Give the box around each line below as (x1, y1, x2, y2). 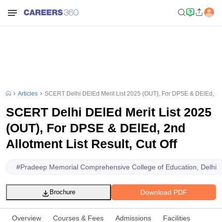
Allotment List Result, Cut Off (6, 137, 177, 151)
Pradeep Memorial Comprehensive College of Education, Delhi (20, 163, 217, 171)
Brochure (50, 188, 75, 196)
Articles (18, 90, 38, 97)
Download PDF (140, 188, 187, 196)
